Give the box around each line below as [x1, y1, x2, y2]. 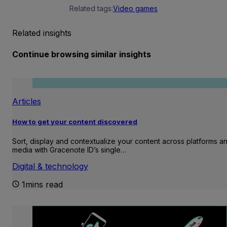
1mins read [22, 179, 63, 190]
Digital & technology [12, 161, 88, 172]
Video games [113, 4, 158, 13]
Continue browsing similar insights [12, 49, 151, 59]
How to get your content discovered [12, 117, 137, 126]
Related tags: [69, 4, 113, 13]
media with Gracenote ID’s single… [12, 145, 126, 155]
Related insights [12, 28, 71, 39]
